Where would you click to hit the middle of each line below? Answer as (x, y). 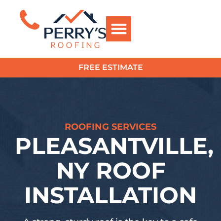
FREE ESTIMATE (110, 67)
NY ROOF (110, 170)
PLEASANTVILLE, (114, 146)
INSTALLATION (110, 195)
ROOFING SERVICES (110, 127)
